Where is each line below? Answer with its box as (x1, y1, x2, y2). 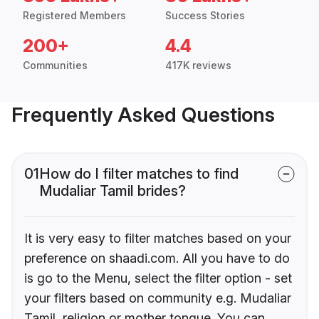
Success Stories (165, 9, 245, 22)
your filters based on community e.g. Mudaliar (24, 291, 291, 306)
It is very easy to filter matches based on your (24, 231, 291, 246)
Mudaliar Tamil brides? (39, 182, 186, 200)
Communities (23, 59, 88, 72)
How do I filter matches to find (39, 165, 239, 183)
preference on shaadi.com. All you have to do (24, 251, 290, 266)
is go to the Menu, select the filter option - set (24, 271, 292, 286)
